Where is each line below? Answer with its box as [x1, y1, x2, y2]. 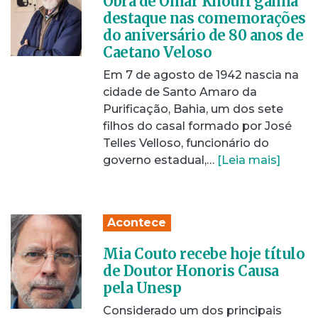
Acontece [107, 216, 167, 229]
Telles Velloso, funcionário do [103, 136, 269, 150]
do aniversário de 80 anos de [103, 26, 303, 44]
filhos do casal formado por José [103, 119, 292, 133]
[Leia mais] [217, 153, 280, 167]
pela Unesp [103, 279, 181, 297]
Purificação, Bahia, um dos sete [103, 102, 283, 116]
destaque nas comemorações [103, 9, 306, 27]
